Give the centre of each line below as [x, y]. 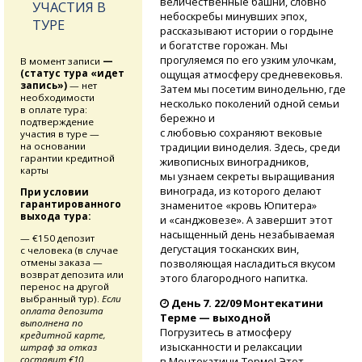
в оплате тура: [54, 110]
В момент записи [61, 61]
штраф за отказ [59, 347]
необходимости [57, 98]
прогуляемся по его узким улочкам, [248, 60]
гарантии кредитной [67, 158]
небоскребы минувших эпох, [233, 17]
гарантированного [71, 204]
